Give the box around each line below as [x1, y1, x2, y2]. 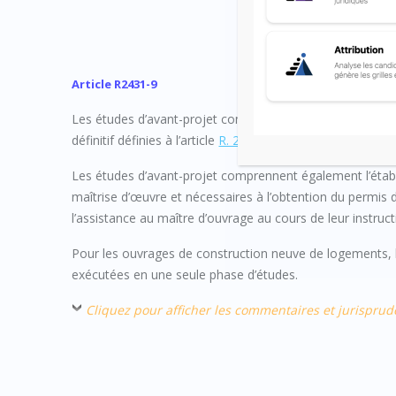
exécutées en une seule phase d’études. [72, 265, 299, 283]
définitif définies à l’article [72, 131, 219, 148]
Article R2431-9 [72, 75, 157, 92]
